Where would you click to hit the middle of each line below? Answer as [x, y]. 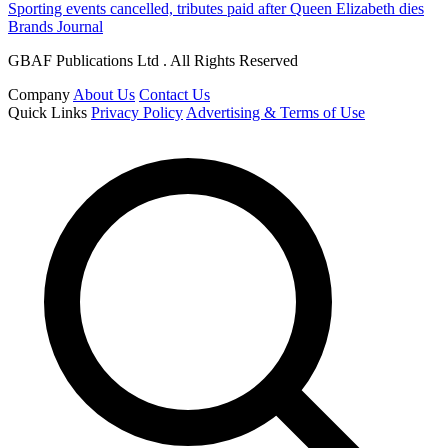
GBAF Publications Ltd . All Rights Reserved [153, 60]
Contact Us [174, 94]
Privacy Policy [137, 112]
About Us [104, 94]
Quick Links [47, 112]
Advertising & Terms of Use [275, 112]
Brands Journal [55, 26]
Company [39, 94]
